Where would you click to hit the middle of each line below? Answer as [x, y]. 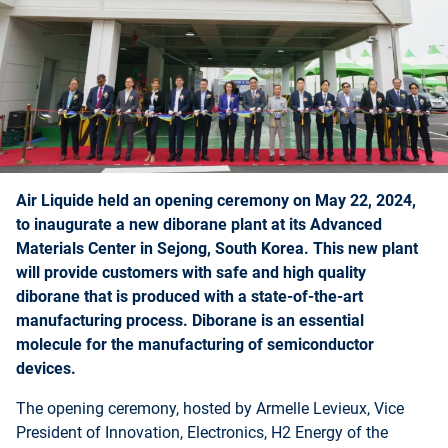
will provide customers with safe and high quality [191, 273]
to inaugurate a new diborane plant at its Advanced [199, 225]
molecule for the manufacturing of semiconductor [195, 345]
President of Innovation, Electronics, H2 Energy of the [202, 433]
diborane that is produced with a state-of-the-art [189, 297]
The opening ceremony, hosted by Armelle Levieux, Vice [210, 409]
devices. [48, 369]
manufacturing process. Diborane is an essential [190, 321]
